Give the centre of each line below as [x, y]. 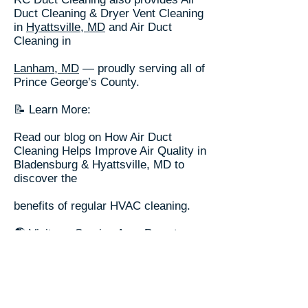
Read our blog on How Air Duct [93, 137]
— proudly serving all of [142, 68]
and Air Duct [139, 27]
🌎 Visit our [44, 233]
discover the [45, 178]
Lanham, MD [46, 68]
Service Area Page [123, 233]
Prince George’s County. [77, 82]
